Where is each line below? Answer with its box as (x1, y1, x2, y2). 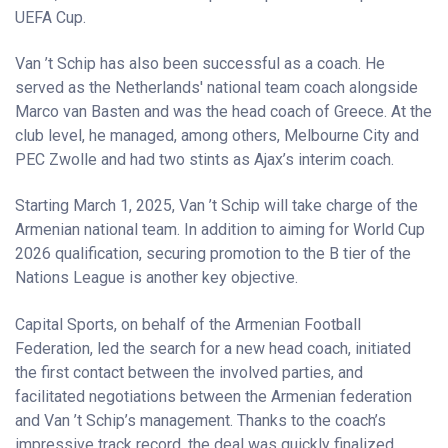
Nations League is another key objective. (15, 268, 298, 288)
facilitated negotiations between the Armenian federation (15, 386, 412, 406)
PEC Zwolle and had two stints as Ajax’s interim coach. (15, 150, 394, 170)
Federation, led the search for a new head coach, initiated (15, 338, 411, 358)
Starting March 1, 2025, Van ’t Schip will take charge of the (15, 196, 418, 216)
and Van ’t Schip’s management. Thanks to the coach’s (15, 410, 386, 430)
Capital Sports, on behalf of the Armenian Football (15, 314, 361, 334)
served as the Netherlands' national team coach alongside (15, 78, 418, 98)
